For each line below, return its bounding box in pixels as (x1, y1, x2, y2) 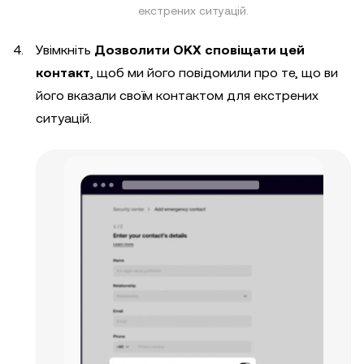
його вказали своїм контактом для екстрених (36, 87, 318, 103)
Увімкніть (36, 41, 94, 58)
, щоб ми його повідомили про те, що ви (90, 64, 338, 80)
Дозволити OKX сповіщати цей (94, 41, 305, 58)
